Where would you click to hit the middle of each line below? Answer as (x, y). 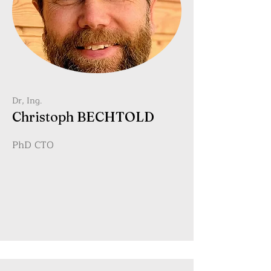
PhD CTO (33, 145)
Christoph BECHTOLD (83, 117)
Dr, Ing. (28, 101)
